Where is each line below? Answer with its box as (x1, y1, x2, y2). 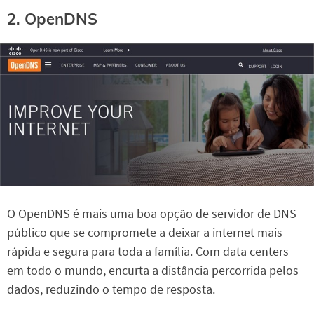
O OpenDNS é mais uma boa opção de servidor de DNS (7, 205, 296, 221)
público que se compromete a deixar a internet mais (7, 224, 282, 240)
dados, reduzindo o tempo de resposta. (7, 280, 215, 297)
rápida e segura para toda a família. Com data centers (7, 243, 289, 259)
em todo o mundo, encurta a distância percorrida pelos (7, 261, 299, 278)
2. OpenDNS (7, 8, 97, 29)
